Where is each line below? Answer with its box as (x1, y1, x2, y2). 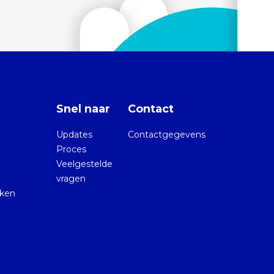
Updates (56, 128, 92, 140)
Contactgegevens (128, 128, 206, 140)
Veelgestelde (56, 158, 113, 169)
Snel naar (56, 102, 110, 116)
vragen (56, 172, 86, 184)
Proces (56, 143, 86, 155)
